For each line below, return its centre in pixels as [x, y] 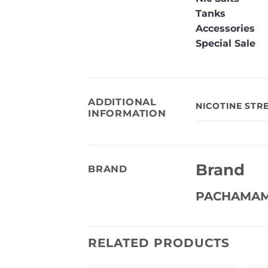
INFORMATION [127, 113]
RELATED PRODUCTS [159, 243]
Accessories [227, 28]
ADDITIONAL [123, 102]
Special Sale [226, 43]
